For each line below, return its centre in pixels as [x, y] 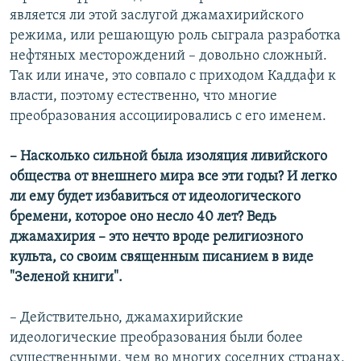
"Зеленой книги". [66, 278]
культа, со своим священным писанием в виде [162, 258]
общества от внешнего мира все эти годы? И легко [173, 177]
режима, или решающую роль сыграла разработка [175, 36]
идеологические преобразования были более [156, 338]
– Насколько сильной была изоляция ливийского [168, 157]
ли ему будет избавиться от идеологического [155, 197]
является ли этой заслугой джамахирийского [157, 16]
